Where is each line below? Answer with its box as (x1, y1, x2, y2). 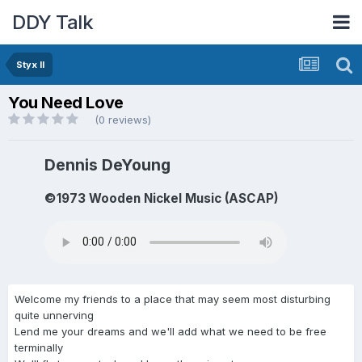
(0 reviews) (95, 113, 151, 126)
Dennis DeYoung (44, 155, 170, 175)
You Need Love (8, 93, 124, 112)
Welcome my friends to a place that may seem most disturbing (15, 292, 330, 305)
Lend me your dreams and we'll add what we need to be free (15, 324, 326, 338)
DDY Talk (12, 10, 93, 34)
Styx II (16, 59, 44, 70)
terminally (15, 340, 63, 354)
